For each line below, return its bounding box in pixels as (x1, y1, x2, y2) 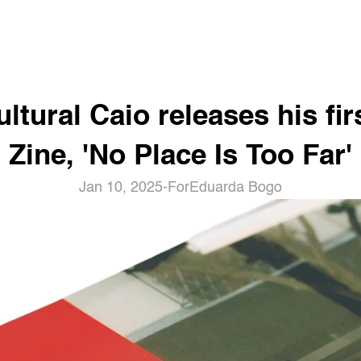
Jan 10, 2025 (79, 180, 163, 195)
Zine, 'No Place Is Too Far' (9, 143, 352, 171)
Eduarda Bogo (189, 180, 282, 195)
